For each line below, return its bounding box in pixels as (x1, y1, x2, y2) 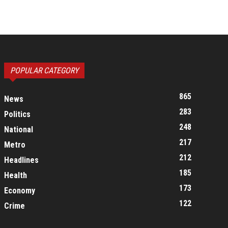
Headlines (4, 155, 39, 165)
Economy (4, 186, 35, 195)
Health (4, 170, 27, 180)
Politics (4, 109, 31, 119)
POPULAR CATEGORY (10, 66, 78, 75)
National (4, 125, 33, 134)
